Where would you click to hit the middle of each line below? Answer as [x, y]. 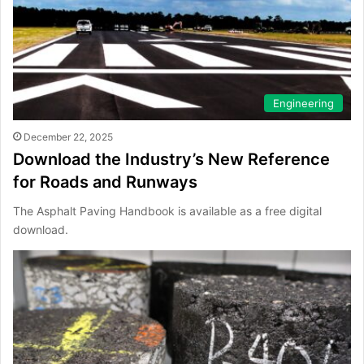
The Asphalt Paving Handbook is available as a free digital [167, 210]
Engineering [303, 103]
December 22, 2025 [68, 136]
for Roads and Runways [105, 182]
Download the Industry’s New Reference [171, 159]
